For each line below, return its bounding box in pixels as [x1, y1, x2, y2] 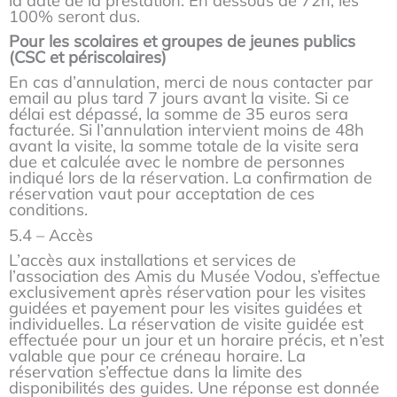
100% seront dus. [9, 6, 144, 27]
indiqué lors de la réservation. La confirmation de [9, 167, 372, 189]
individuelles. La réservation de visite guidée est [9, 313, 363, 334]
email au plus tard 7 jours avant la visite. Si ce [9, 88, 349, 109]
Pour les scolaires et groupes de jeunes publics [9, 31, 355, 52]
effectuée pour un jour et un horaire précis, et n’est [9, 329, 384, 350]
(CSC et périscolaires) [9, 47, 167, 68]
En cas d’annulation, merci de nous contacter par [9, 72, 373, 93]
